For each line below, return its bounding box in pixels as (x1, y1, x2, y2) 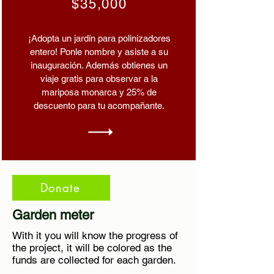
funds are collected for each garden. (12, 254, 176, 266)
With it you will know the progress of (12, 229, 178, 242)
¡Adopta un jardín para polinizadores (28, 33, 171, 43)
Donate (40, 180, 80, 195)
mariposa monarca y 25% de (42, 87, 157, 97)
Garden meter (12, 207, 94, 223)
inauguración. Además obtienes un (31, 60, 168, 70)
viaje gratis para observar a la (40, 73, 158, 84)
